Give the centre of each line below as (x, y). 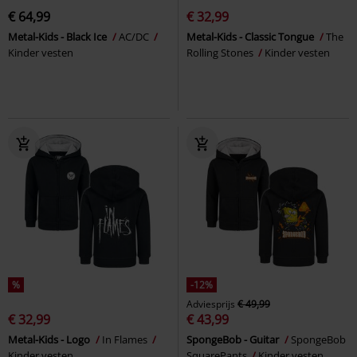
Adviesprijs (211, 304)
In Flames (126, 339)
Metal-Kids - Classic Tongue (251, 36)
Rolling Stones (221, 52)
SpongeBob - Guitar (234, 339)
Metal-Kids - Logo (50, 339)
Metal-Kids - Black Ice (59, 36)
